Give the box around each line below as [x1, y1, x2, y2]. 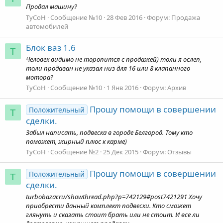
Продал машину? [26, 2, 77, 11]
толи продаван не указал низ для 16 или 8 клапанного [26, 64, 190, 73]
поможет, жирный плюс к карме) [26, 136, 127, 146]
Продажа [171, 12, 200, 22]
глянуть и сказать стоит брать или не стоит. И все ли [26, 210, 200, 219]
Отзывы [167, 147, 192, 157]
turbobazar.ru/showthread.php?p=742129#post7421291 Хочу [26, 192, 202, 201]
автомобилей [26, 21, 68, 31]
